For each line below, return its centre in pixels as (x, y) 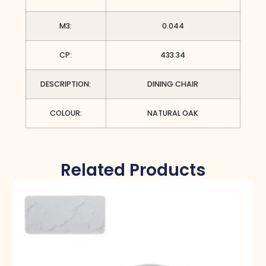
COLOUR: (66, 113)
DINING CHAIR (173, 84)
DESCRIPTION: (66, 84)
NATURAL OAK (173, 113)
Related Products (133, 170)
